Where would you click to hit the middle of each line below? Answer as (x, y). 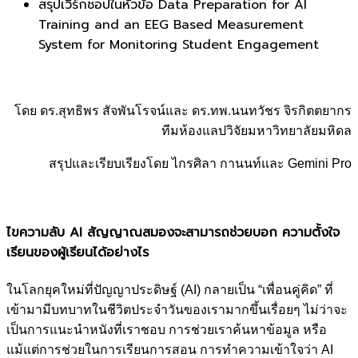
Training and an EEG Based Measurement (171, 24)
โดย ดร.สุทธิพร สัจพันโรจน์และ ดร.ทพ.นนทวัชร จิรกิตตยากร (183, 110)
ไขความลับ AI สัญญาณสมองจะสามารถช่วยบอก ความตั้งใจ (173, 233)
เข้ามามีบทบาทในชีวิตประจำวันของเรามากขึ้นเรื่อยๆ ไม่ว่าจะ (177, 310)
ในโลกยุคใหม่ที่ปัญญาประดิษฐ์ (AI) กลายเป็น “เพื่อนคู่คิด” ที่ (170, 290)
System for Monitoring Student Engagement (179, 44)
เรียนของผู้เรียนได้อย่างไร (78, 253)
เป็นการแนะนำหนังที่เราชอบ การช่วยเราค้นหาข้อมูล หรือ (167, 330)
